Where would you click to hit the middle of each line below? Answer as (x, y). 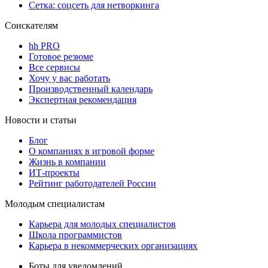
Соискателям (31, 26)
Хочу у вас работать (69, 78)
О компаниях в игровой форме (92, 151)
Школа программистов (75, 235)
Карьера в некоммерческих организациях (113, 246)
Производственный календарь (91, 89)
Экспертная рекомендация (83, 100)
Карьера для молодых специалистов (102, 224)
